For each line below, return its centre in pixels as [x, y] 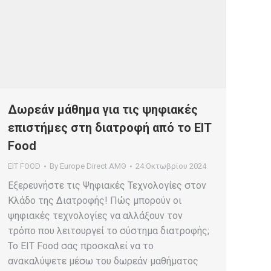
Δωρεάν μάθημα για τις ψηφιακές [103, 109]
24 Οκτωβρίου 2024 [171, 166]
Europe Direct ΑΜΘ [93, 166]
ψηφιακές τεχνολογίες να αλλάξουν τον [95, 216]
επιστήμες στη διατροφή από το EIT [109, 128]
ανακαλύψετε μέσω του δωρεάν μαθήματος [103, 261]
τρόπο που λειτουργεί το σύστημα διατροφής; [109, 231]
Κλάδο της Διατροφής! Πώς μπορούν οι [95, 201]
